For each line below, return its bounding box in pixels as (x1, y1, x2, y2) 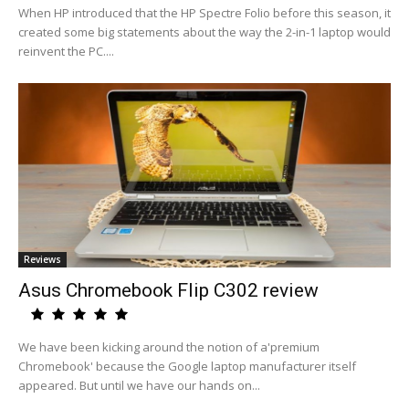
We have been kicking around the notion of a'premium (18, 339, 320, 355)
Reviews (24, 253, 61, 266)
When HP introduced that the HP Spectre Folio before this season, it (18, 5, 391, 21)
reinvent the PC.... (18, 43, 114, 59)
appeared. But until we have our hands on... (18, 377, 260, 393)
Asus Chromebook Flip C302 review (18, 279, 319, 301)
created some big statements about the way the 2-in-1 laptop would (18, 24, 391, 40)
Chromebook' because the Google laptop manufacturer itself (18, 358, 356, 374)
